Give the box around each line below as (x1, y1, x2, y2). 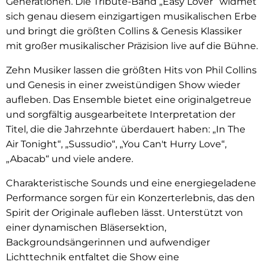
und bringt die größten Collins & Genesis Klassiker (6, 25, 242, 37)
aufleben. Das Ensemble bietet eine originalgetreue (6, 93, 251, 105)
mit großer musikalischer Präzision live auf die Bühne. (6, 40, 258, 51)
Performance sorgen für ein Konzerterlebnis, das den (6, 192, 255, 203)
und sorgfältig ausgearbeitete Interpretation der (6, 108, 235, 120)
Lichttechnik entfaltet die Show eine (6, 251, 179, 263)
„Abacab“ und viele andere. (6, 153, 133, 164)
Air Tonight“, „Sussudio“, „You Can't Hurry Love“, (6, 138, 227, 150)
